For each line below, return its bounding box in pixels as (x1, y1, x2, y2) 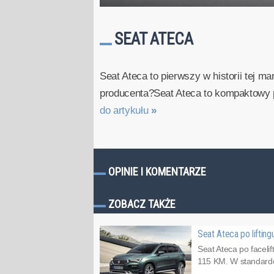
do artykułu (100, 105, 151, 117)
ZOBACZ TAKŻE (108, 198, 176, 211)
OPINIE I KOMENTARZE (108, 165, 206, 179)
